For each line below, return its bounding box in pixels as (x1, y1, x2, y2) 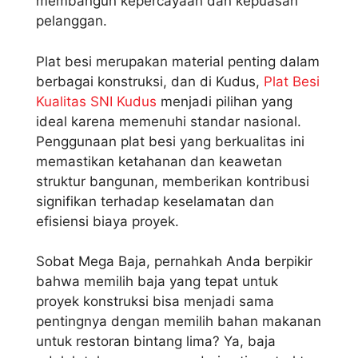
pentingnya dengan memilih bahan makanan (36, 313, 321, 330)
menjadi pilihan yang (157, 93, 292, 109)
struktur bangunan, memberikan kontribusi (36, 173, 309, 189)
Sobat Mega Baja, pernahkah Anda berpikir (36, 253, 312, 270)
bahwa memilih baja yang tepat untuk (36, 273, 278, 290)
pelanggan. (36, 13, 107, 30)
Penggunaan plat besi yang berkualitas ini (36, 133, 304, 149)
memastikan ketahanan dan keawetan (36, 153, 282, 169)
